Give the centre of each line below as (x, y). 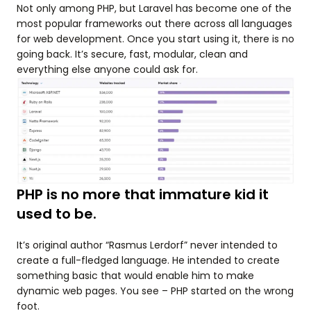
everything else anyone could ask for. (107, 69)
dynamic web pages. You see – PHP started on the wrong (155, 291)
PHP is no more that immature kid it (143, 194)
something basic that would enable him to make (135, 275)
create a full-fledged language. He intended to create (148, 260)
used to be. (57, 213)
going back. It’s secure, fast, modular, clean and (132, 54)
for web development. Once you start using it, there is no (155, 39)
